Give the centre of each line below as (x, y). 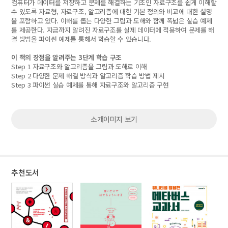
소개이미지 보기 (114, 119)
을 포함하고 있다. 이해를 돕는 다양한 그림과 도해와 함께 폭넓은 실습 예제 (112, 21)
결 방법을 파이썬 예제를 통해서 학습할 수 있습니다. (81, 39)
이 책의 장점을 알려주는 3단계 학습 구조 (66, 57)
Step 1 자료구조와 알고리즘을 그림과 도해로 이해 (79, 66)
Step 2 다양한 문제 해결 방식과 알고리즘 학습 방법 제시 (88, 76)
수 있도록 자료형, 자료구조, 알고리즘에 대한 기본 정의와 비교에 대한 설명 (112, 11)
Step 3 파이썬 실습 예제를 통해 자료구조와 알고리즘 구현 (90, 85)
